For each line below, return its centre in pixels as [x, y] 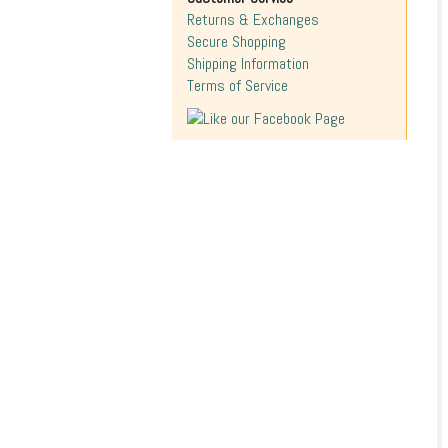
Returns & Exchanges [253, 19]
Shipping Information [248, 63]
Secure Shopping [236, 41]
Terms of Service [237, 85]
